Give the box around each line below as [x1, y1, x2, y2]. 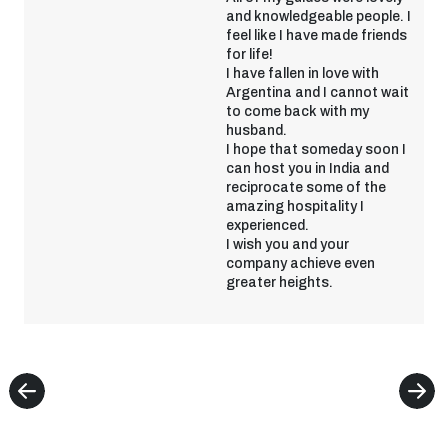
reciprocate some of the [226, 180, 386, 195]
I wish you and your [226, 237, 349, 252]
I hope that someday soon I [226, 142, 406, 157]
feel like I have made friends [226, 28, 407, 43]
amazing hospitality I [226, 199, 364, 214]
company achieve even [226, 256, 375, 271]
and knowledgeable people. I [226, 9, 411, 24]
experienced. [226, 218, 309, 233]
